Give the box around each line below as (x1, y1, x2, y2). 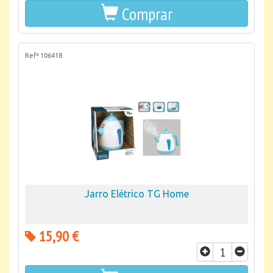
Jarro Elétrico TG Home (84, 188, 189, 199)
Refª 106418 (25, 52, 62, 59)
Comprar (121, 2, 172, 25)
